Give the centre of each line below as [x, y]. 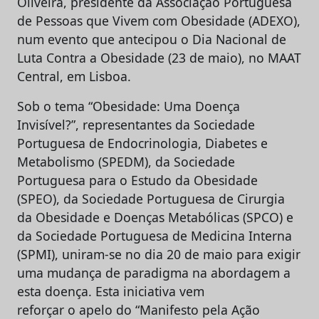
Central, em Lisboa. [74, 76]
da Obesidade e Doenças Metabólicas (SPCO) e [155, 217]
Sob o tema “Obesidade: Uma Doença [129, 106]
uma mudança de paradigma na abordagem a [154, 273]
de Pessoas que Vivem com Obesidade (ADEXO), [159, 21]
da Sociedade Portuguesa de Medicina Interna [155, 236]
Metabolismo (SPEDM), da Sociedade [126, 162]
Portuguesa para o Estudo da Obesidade [137, 180]
